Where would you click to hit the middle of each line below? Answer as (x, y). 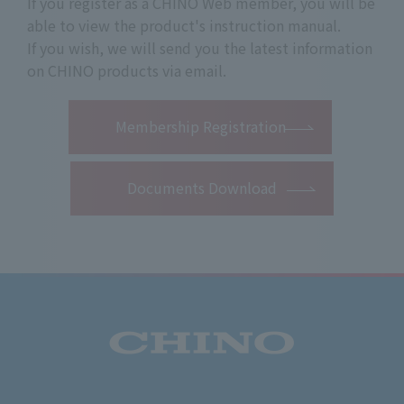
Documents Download (202, 187)
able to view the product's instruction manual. (184, 25)
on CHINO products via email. (127, 70)
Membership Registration (200, 126)
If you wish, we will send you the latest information (200, 47)
